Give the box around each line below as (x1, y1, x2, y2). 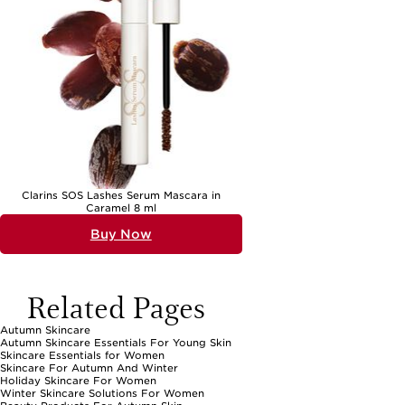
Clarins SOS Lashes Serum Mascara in (21, 189, 221, 202)
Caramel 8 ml (85, 202, 156, 215)
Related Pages (27, 286, 205, 327)
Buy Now (89, 227, 152, 242)
